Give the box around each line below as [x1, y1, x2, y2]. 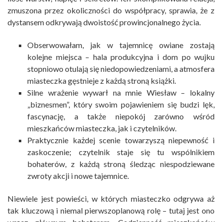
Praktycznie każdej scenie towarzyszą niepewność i [27, 135, 215, 145]
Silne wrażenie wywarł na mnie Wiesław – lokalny [27, 88, 215, 98]
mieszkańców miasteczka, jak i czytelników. [27, 123, 176, 133]
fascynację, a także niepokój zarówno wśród [27, 111, 215, 121]
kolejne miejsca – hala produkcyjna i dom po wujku [27, 52, 215, 62]
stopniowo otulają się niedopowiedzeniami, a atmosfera [27, 64, 215, 74]
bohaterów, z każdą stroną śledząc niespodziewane [27, 159, 215, 169]
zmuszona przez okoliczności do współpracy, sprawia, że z [7, 5, 215, 15]
